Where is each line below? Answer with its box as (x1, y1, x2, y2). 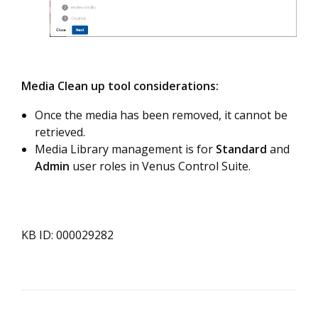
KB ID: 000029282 (21, 227, 114, 243)
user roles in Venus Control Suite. (70, 158, 253, 175)
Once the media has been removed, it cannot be (35, 107, 287, 124)
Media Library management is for (35, 141, 216, 158)
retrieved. (35, 124, 88, 141)
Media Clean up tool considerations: (21, 78, 221, 94)
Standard (216, 141, 267, 158)
